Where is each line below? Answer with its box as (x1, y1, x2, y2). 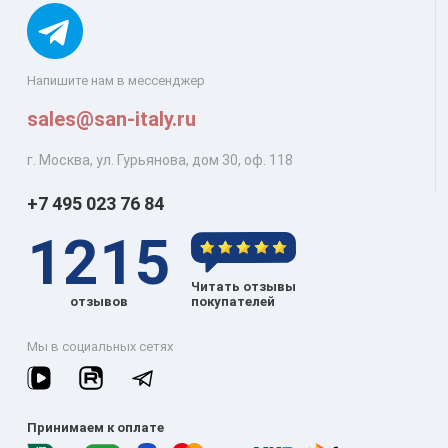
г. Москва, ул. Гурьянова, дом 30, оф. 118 (27, 151, 293, 168)
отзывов (70, 293, 128, 309)
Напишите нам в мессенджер (27, 72, 205, 88)
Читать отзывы (191, 279, 296, 295)
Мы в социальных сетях (27, 339, 173, 355)
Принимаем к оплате (27, 420, 164, 436)
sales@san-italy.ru (27, 106, 196, 131)
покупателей (191, 294, 275, 310)
